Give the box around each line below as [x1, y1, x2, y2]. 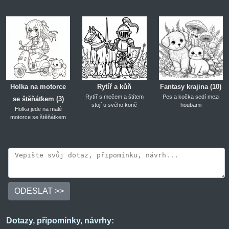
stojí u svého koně [91, 102, 138, 108]
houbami [180, 102, 201, 108]
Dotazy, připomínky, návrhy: [6, 216, 114, 225]
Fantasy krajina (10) [160, 83, 222, 91]
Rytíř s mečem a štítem [85, 94, 144, 100]
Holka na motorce [10, 83, 66, 91]
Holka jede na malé [14, 106, 62, 112]
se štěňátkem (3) [12, 95, 64, 103]
